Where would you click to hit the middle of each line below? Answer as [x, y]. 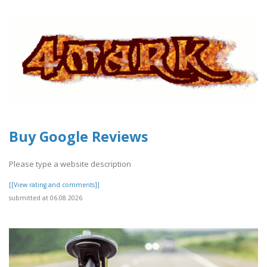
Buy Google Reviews [78, 136]
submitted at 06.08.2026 [46, 198]
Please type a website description [70, 164]
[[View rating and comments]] [54, 184]
